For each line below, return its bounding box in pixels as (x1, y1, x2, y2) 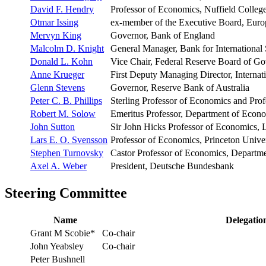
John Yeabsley (30, 240, 84, 251)
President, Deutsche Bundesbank (110, 160, 234, 171)
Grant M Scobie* (30, 227, 95, 238)
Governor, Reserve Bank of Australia (110, 82, 249, 93)
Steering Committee (5, 185, 127, 201)
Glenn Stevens (30, 82, 85, 93)
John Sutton (30, 121, 75, 132)
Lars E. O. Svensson (30, 134, 107, 145)
